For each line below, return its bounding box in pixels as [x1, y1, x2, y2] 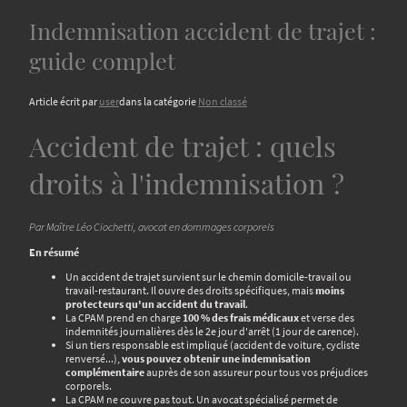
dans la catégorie [119, 94, 198, 109]
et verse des [299, 310, 354, 324]
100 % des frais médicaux [183, 310, 299, 324]
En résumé [29, 244, 79, 259]
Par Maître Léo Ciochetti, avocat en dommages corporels [29, 220, 274, 234]
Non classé [198, 94, 247, 109]
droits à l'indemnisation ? [29, 164, 344, 202]
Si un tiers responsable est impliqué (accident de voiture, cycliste [65, 337, 360, 352]
